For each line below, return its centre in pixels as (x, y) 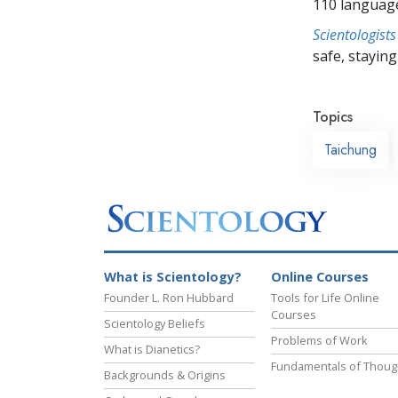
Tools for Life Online (325, 298)
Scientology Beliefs (155, 324)
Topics (333, 116)
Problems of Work (319, 341)
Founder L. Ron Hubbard (169, 298)
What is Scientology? (173, 277)
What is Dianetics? (152, 350)
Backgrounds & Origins (165, 375)
